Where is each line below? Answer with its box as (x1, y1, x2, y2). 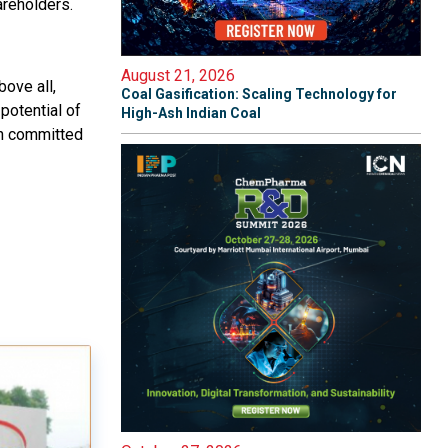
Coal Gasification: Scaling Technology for (121, 86, 397, 102)
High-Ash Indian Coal (121, 105, 261, 121)
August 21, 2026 (121, 66, 235, 85)
